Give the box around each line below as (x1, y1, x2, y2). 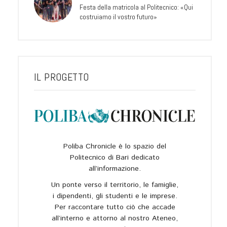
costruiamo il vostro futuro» (80, 12, 157, 22)
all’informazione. (89, 163, 141, 174)
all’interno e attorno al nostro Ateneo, (52, 213, 178, 223)
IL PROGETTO (34, 70, 89, 84)
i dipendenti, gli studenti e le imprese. (52, 191, 177, 201)
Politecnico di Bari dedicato (70, 152, 160, 163)
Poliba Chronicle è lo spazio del (63, 141, 166, 152)
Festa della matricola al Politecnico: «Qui (80, 3, 193, 12)
